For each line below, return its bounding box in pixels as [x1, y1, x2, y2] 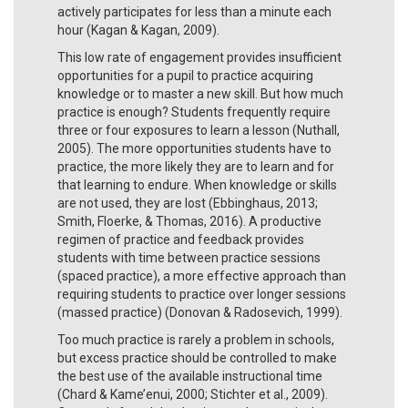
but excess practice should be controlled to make [57, 350, 337, 365]
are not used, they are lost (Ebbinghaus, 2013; [57, 195, 318, 210]
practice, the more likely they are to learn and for [57, 158, 334, 174]
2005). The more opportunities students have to [57, 140, 331, 156]
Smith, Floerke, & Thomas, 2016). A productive [57, 213, 321, 229]
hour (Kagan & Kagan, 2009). [57, 22, 222, 37]
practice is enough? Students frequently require [57, 104, 331, 119]
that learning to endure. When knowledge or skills [57, 177, 337, 192]
